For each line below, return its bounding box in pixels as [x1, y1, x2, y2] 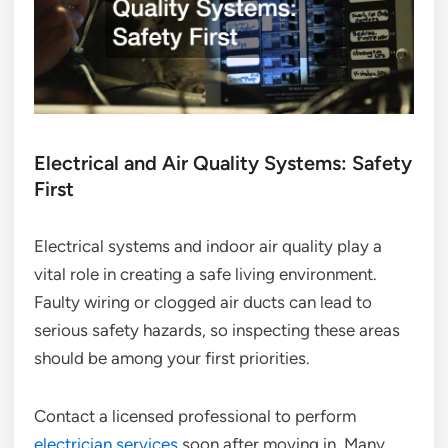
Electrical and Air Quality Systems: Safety [34, 150, 412, 175]
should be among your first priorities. [34, 347, 310, 368]
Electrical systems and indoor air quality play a [34, 235, 382, 256]
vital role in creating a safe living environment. [34, 263, 377, 284]
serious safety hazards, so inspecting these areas [34, 319, 400, 340]
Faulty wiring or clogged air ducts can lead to [34, 291, 372, 312]
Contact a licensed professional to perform [34, 405, 356, 426]
